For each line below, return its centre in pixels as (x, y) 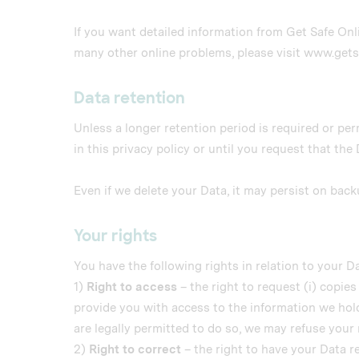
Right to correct (135, 349)
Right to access (132, 287)
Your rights (115, 236)
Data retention (129, 98)
